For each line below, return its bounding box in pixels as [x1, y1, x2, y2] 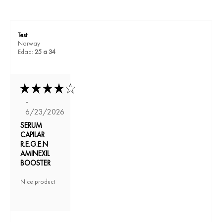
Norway [18, 39, 40, 48]
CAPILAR [20, 129, 45, 139]
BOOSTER [20, 158, 51, 167]
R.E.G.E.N [20, 139, 48, 149]
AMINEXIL [20, 148, 50, 158]
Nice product [20, 177, 55, 186]
